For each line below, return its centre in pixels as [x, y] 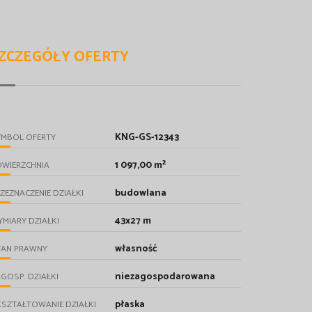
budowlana [141, 193]
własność [136, 249]
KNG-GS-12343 [147, 137]
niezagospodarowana [165, 276]
